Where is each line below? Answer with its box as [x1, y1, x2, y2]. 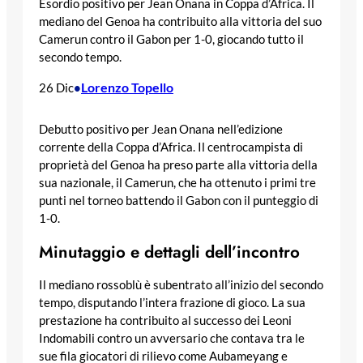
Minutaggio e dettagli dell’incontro [39, 239, 300, 264]
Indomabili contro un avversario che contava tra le [39, 331, 305, 345]
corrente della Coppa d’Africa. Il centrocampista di [39, 139, 303, 154]
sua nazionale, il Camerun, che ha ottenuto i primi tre [39, 175, 316, 190]
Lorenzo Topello [81, 79, 173, 96]
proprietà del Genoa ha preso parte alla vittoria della [39, 157, 318, 172]
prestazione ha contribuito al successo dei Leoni [39, 313, 292, 327]
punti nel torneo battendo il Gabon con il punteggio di [39, 193, 318, 207]
